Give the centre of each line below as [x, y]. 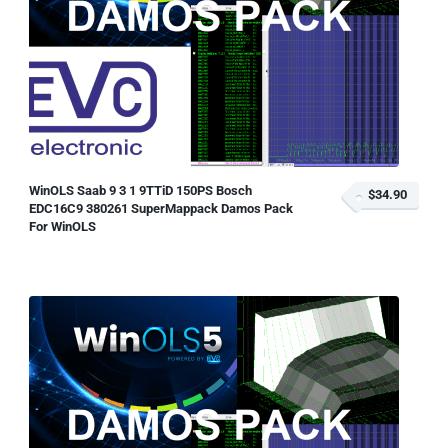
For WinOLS [62, 226]
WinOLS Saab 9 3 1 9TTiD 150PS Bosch [140, 190]
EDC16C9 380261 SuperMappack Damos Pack [161, 208]
